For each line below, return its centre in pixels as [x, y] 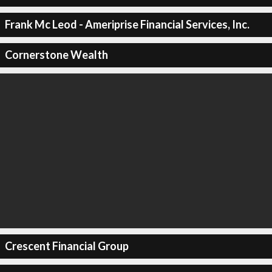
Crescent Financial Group [66, 246]
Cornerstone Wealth [56, 55]
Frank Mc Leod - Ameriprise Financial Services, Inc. [127, 24]
